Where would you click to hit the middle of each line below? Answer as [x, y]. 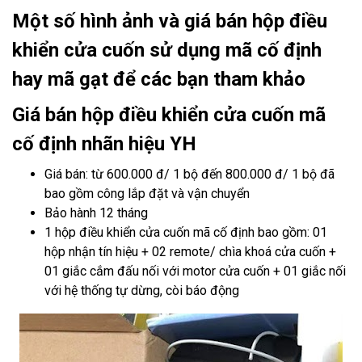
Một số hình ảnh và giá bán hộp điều [170, 21]
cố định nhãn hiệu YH [104, 144]
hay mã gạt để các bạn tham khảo [159, 79]
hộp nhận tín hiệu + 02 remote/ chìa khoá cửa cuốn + [190, 252]
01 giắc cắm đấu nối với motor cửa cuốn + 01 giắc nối [195, 271]
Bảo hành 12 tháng [96, 213]
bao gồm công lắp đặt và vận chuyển [147, 194]
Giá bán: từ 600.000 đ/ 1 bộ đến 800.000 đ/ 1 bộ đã [189, 174]
